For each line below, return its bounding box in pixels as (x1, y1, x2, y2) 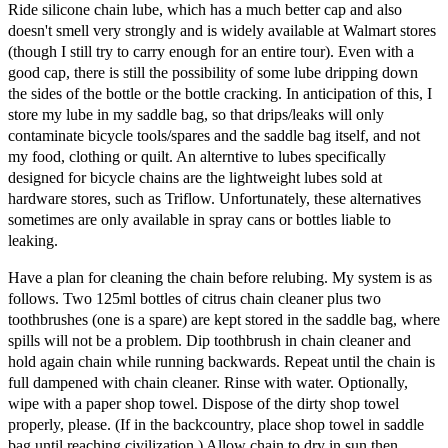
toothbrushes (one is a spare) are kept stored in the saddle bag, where (8, 310, 440, 328)
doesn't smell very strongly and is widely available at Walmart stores (8, 21, 436, 39)
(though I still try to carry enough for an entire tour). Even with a (8, 42, 414, 60)
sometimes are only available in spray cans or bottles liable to (8, 210, 391, 228)
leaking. (8, 231, 58, 249)
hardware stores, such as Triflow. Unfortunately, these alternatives (8, 189, 421, 207)
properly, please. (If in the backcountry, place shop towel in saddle (8, 415, 424, 433)
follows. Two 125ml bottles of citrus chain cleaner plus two (8, 289, 381, 307)
